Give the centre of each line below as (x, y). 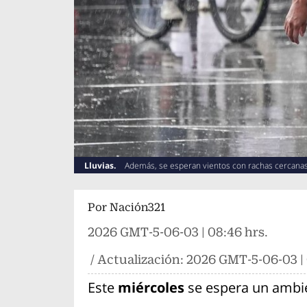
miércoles (151, 288)
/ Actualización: (137, 260)
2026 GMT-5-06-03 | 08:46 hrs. (177, 232)
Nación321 (137, 208)
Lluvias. (101, 166)
